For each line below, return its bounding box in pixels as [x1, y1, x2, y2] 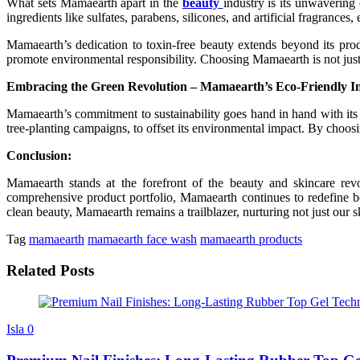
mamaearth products [200, 232, 302, 247]
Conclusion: [6, 149, 72, 163]
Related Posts [6, 262, 94, 280]
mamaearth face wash [88, 232, 197, 247]
